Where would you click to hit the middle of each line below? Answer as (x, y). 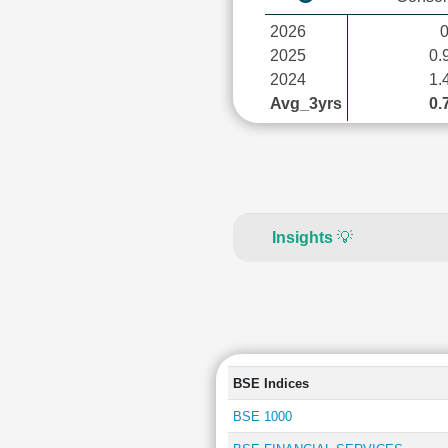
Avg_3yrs (305, 103)
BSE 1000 (262, 416)
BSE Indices (270, 383)
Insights (302, 237)
